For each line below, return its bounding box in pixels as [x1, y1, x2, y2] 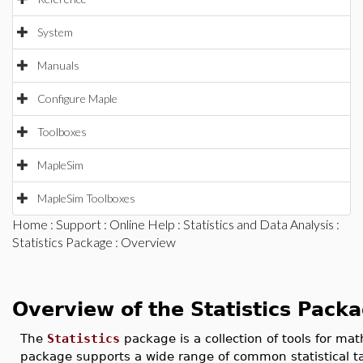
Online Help [109, 216, 175, 232]
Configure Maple [37, 92, 117, 105]
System [37, 25, 73, 39]
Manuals [37, 58, 79, 72]
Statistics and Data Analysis [183, 216, 334, 232]
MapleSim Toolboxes [37, 191, 135, 205]
